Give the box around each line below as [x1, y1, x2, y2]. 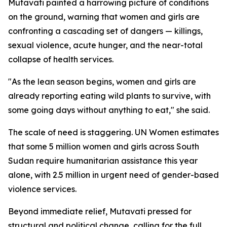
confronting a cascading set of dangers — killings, [8, 26, 203, 36]
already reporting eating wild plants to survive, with [8, 91, 211, 101]
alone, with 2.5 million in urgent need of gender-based [8, 170, 219, 180]
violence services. [8, 184, 77, 194]
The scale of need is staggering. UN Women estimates [8, 127, 219, 137]
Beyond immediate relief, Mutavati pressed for [8, 206, 192, 216]
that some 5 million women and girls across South [8, 141, 199, 152]
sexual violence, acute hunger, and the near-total [8, 40, 203, 50]
